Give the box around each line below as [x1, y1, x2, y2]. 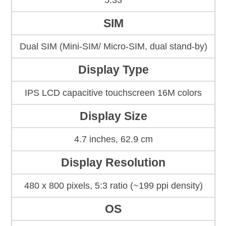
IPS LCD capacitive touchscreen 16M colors [25, 88, 202, 98]
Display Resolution [61, 156, 165, 169]
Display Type [78, 63, 149, 77]
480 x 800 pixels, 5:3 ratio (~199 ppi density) [24, 181, 203, 191]
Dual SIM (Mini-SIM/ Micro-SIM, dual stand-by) [19, 41, 207, 52]
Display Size [79, 109, 147, 123]
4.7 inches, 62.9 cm [74, 134, 153, 145]
